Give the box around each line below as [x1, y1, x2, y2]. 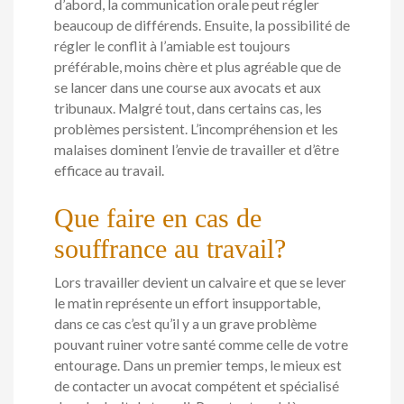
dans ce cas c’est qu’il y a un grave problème [54, 316, 317, 333]
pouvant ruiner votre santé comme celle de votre [54, 336, 348, 353]
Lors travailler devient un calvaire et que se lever [54, 274, 346, 291]
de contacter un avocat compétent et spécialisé [54, 378, 339, 395]
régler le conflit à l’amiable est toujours [54, 37, 290, 54]
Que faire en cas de [54, 203, 262, 234]
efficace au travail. [54, 161, 164, 179]
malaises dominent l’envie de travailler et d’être [54, 141, 339, 158]
